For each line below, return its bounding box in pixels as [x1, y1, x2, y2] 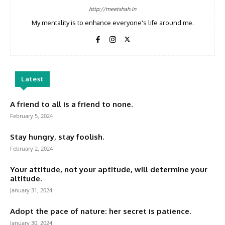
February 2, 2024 [10, 144, 53, 152]
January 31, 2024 [10, 186, 52, 194]
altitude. [10, 173, 42, 183]
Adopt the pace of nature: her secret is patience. [10, 206, 191, 216]
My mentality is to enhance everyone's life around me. [31, 18, 194, 27]
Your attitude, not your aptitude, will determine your [10, 164, 207, 174]
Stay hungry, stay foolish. [10, 132, 104, 142]
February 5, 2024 [10, 111, 53, 120]
